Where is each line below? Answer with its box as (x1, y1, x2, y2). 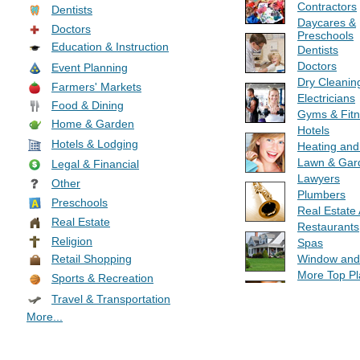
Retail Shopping (51, 252, 132, 266)
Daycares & (297, 16, 356, 29)
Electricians (297, 92, 355, 104)
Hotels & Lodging (51, 137, 138, 151)
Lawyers (297, 172, 340, 185)
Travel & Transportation (51, 292, 170, 305)
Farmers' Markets (51, 80, 141, 93)
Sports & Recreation (51, 272, 153, 285)
